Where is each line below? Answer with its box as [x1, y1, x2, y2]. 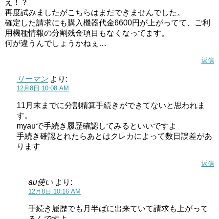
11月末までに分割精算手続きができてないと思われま [17, 101, 205, 109]
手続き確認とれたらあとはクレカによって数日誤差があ [17, 132, 212, 140]
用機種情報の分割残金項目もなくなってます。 [5, 29, 169, 37]
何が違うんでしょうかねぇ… [5, 39, 107, 47]
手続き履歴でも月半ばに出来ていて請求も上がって [28, 204, 208, 213]
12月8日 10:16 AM [28, 188, 81, 195]
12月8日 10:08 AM [17, 85, 69, 92]
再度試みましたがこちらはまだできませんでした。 [5, 8, 185, 17]
